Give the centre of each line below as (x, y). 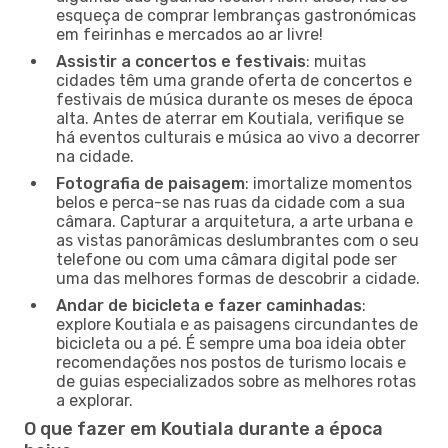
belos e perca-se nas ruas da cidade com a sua (230, 202)
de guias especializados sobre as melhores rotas (236, 381)
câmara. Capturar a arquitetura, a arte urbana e (234, 221)
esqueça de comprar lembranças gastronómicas (236, 15)
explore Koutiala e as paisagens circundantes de (237, 324)
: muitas (336, 61)
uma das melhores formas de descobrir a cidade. (238, 278)
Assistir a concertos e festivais (181, 61)
